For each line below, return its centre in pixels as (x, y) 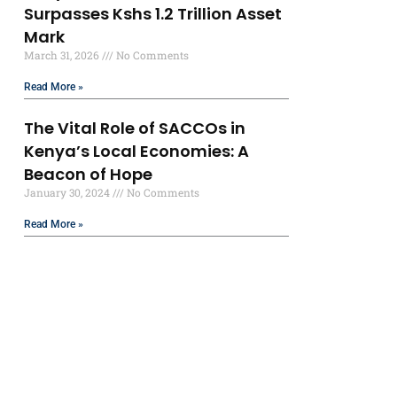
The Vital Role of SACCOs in (135, 128)
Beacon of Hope (89, 175)
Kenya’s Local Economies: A (137, 152)
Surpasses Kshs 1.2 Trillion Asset (153, 14)
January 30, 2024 (69, 193)
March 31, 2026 (63, 55)
